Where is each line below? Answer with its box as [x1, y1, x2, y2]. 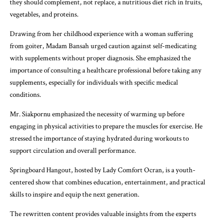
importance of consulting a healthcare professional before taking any [10, 65, 201, 75]
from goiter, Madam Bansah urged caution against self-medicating [10, 41, 197, 51]
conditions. [10, 90, 41, 99]
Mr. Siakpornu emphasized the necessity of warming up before [10, 109, 184, 119]
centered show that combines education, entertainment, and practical [10, 177, 205, 187]
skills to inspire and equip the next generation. [10, 189, 139, 199]
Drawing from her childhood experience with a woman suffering [10, 29, 193, 38]
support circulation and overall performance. [10, 145, 136, 155]
